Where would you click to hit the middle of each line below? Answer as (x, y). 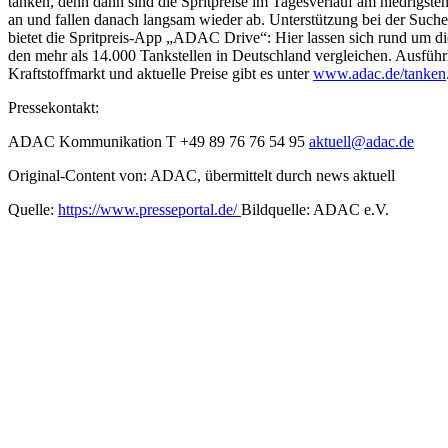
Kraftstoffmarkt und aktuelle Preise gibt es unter (160, 73)
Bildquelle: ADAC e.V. (315, 209)
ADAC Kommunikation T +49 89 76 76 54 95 (158, 141)
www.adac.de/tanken (379, 73)
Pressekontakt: (53, 107)
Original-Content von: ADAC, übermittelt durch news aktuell (201, 175)
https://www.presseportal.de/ (149, 209)
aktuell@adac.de (361, 141)
